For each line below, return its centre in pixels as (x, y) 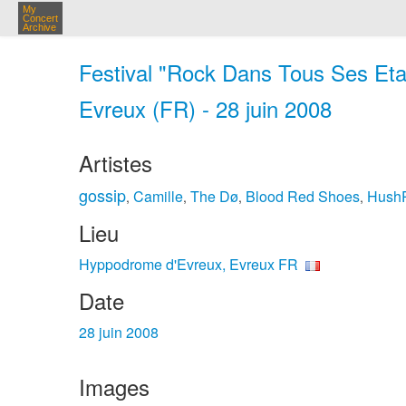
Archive (39, 27)
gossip (102, 195)
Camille (158, 196)
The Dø (214, 196)
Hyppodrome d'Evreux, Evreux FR (188, 264)
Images (114, 387)
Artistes (116, 163)
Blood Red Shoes (303, 196)
